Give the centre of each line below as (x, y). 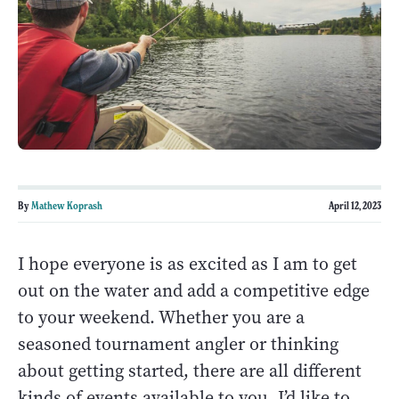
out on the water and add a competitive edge (194, 290)
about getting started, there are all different (190, 370)
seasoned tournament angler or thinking (178, 344)
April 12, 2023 (355, 205)
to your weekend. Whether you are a (161, 317)
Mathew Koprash (67, 205)
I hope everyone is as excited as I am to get (187, 264)
